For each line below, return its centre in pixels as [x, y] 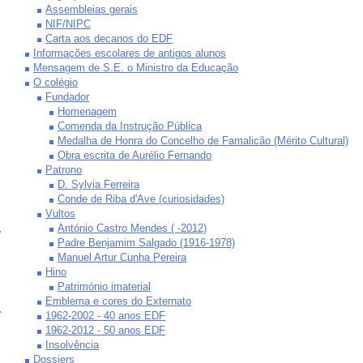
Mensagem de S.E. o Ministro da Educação [136, 68]
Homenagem [87, 111]
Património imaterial [104, 286]
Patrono [64, 170]
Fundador [67, 97]
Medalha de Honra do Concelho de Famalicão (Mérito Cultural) [203, 141]
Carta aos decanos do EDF [109, 38]
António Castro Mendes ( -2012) [132, 228]
